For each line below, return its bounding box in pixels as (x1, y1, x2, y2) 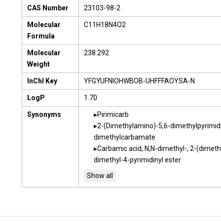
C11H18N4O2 (84, 21, 126, 29)
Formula (27, 32, 55, 40)
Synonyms (27, 110, 61, 118)
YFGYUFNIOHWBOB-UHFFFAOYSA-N (84, 77, 195, 85)
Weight (27, 60, 50, 68)
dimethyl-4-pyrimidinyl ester (94, 156, 181, 164)
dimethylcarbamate (94, 133, 155, 141)
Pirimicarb (97, 110, 129, 118)
